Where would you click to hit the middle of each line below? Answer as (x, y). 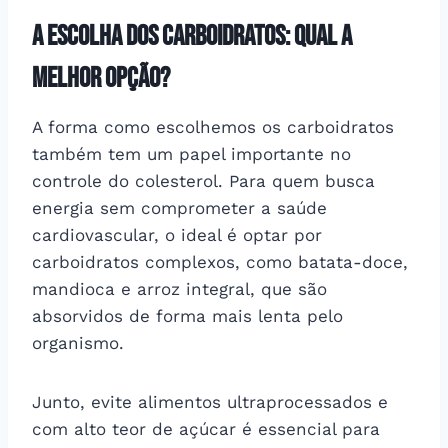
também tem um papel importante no (191, 153)
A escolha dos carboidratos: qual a (192, 36)
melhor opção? (101, 78)
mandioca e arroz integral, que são (179, 288)
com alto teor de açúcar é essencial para (206, 428)
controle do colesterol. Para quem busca (203, 180)
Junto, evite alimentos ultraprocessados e (210, 401)
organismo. (81, 342)
